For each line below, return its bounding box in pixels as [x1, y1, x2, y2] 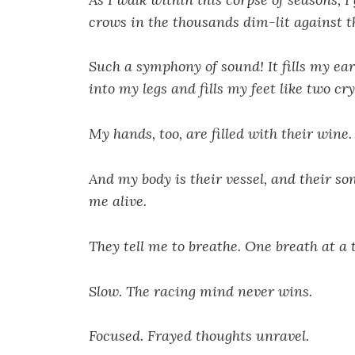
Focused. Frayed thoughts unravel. [89, 326, 309, 345]
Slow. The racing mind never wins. [89, 281, 312, 300]
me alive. [89, 192, 147, 211]
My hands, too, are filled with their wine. [89, 124, 352, 143]
